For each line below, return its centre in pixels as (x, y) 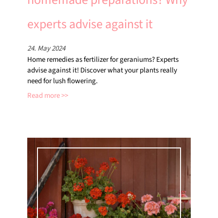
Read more (44, 95)
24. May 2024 (46, 48)
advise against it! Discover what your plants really (102, 70)
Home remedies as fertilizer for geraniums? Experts (103, 59)
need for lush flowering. (63, 81)
